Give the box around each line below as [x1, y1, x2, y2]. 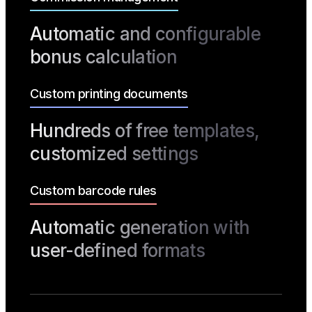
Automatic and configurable [30, 23, 261, 45]
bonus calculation [30, 46, 177, 68]
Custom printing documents [30, 86, 188, 102]
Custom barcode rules [30, 183, 157, 198]
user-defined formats [30, 240, 205, 262]
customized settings [30, 143, 198, 165]
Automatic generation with [30, 217, 250, 239]
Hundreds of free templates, [30, 120, 260, 142]
